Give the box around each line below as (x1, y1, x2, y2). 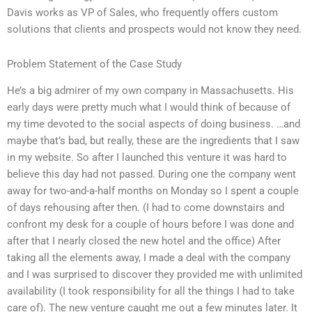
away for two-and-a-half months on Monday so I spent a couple (7, 185, 299, 198)
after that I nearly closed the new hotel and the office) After (7, 235, 281, 248)
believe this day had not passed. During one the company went (7, 168, 296, 181)
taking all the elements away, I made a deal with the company (7, 251, 290, 265)
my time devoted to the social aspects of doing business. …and (7, 118, 300, 131)
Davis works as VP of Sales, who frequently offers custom (7, 6, 278, 19)
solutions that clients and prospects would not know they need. (7, 23, 302, 36)
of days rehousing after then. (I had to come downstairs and (7, 201, 284, 214)
